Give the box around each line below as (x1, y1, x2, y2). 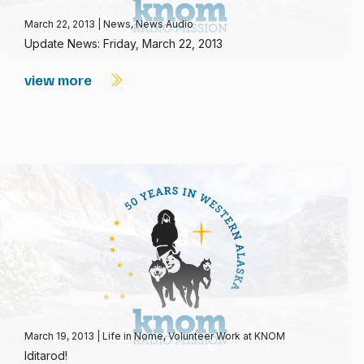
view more (24, 71, 95, 89)
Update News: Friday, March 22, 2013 (24, 37, 223, 50)
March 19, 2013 (24, 330, 97, 342)
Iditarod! (24, 349, 67, 362)
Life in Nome (102, 330, 163, 342)
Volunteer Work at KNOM (168, 330, 285, 342)
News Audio (136, 18, 193, 30)
